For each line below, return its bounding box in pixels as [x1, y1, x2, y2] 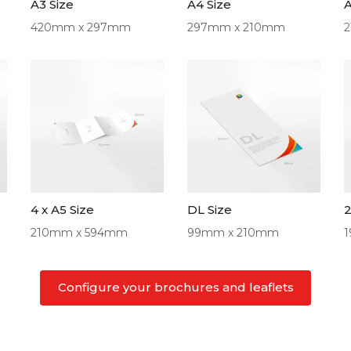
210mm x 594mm [31, 225, 128, 240]
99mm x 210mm [187, 225, 279, 240]
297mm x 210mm [187, 20, 285, 34]
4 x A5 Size [31, 202, 94, 217]
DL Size [187, 202, 232, 217]
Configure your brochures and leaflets [57, 280, 294, 295]
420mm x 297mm [31, 20, 131, 34]
